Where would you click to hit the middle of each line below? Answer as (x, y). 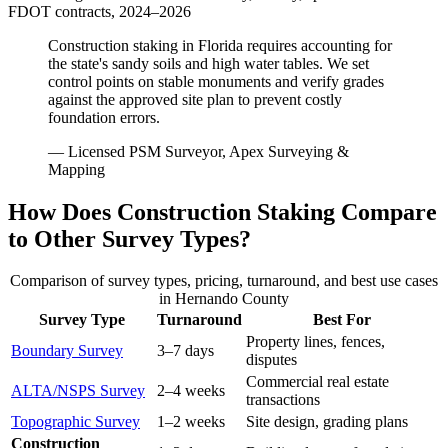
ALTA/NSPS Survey (78, 391)
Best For (341, 320)
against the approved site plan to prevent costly (195, 99)
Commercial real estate (317, 382)
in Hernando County (224, 299)
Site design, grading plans (327, 422)
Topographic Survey (75, 422)
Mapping (76, 169)
